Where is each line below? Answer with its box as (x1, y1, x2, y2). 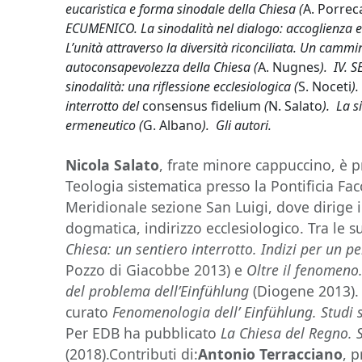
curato (65, 302, 109, 322)
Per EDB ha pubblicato (65, 323, 221, 343)
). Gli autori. (202, 116, 272, 134)
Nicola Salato (65, 155, 160, 175)
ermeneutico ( (65, 116, 144, 134)
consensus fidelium (142, 97, 262, 115)
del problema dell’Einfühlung (65, 281, 254, 301)
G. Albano (143, 116, 203, 134)
